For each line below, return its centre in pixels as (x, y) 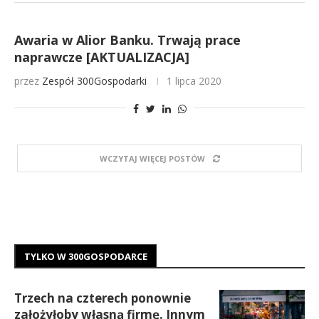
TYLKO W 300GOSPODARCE (86, 256)
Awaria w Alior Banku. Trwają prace (127, 40)
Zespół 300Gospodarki (94, 81)
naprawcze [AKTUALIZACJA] (102, 57)
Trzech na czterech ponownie (103, 298)
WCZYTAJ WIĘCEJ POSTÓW (152, 158)
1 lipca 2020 (194, 81)
